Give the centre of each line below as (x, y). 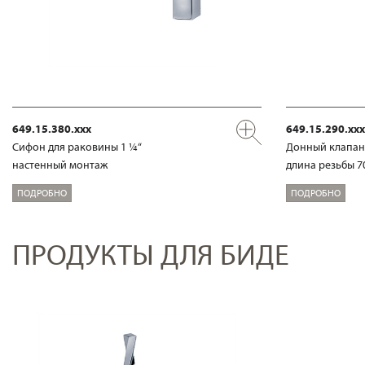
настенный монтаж (60, 165)
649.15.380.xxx (52, 129)
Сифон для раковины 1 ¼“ (77, 147)
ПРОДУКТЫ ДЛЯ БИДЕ (151, 254)
